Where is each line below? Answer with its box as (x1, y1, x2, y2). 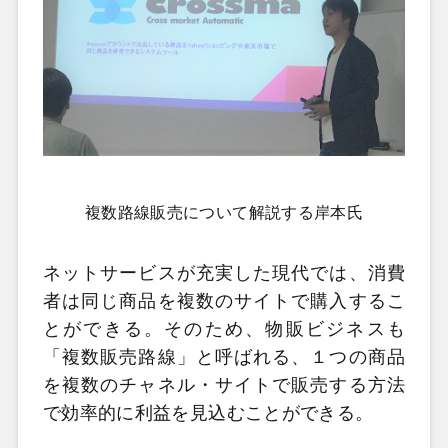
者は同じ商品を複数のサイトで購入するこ (42, 291, 406, 311)
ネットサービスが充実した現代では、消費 (42, 263, 406, 283)
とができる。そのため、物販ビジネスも (42, 319, 406, 339)
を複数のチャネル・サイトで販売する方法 (42, 375, 406, 395)
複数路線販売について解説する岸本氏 (84, 203, 364, 221)
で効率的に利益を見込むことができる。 (42, 403, 374, 423)
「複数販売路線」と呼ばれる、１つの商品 (42, 347, 406, 367)
